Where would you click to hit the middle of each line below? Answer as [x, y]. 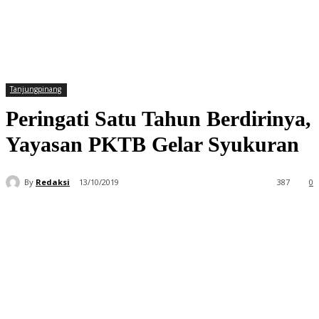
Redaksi [53, 182]
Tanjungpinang [36, 89]
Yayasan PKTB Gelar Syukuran [152, 144]
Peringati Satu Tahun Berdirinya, [158, 119]
